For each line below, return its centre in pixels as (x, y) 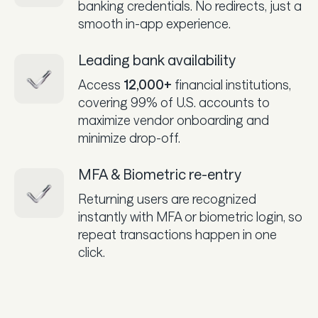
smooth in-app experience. (154, 24)
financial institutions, (231, 85)
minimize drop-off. (129, 138)
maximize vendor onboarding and (174, 120)
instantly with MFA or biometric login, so (190, 217)
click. (92, 252)
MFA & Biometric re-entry (160, 174)
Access (101, 85)
